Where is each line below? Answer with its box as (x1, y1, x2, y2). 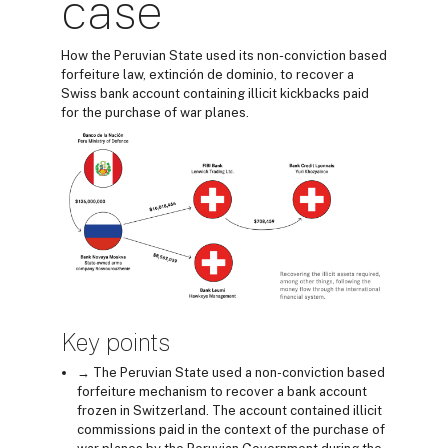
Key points (61, 328, 170, 357)
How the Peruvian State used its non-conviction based (61, 48, 387, 63)
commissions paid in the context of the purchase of (77, 422, 385, 438)
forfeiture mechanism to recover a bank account (77, 384, 367, 400)
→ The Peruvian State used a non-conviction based (77, 365, 385, 381)
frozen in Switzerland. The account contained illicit (77, 403, 382, 419)
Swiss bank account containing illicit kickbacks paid (61, 86, 369, 101)
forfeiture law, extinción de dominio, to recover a (61, 67, 354, 82)
